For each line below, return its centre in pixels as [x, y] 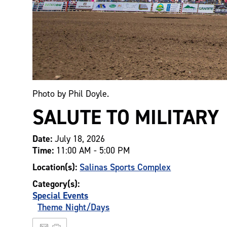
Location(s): [56, 167]
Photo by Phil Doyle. [71, 93]
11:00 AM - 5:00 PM [93, 150]
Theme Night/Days [74, 207]
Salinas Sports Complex [125, 167]
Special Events [61, 195]
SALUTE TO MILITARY [126, 117]
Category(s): [56, 183]
